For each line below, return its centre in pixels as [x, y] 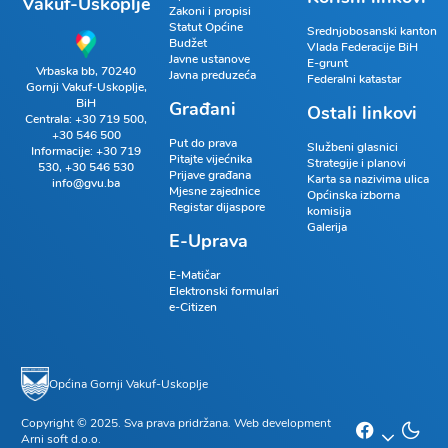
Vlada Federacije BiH [362, 46]
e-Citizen [193, 306]
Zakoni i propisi [210, 10]
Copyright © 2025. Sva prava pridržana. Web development [176, 422]
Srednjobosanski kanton [371, 30]
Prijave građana [210, 174]
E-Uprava [209, 240]
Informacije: [64, 151]
